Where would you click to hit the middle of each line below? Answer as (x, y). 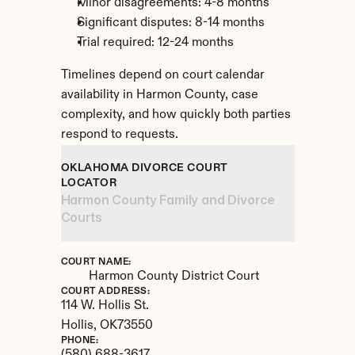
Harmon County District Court (174, 277)
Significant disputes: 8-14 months (170, 23)
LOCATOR (88, 183)
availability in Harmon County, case (159, 95)
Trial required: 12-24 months (155, 43)
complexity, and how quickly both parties (176, 115)
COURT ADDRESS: (105, 292)
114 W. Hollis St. (105, 306)
